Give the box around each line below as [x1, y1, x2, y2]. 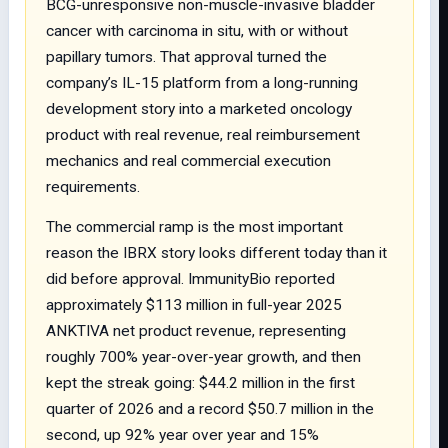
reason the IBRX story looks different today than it [46, 244, 387, 262]
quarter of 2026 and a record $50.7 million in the [46, 400, 374, 418]
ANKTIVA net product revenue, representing [46, 322, 346, 340]
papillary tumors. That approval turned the [46, 48, 327, 66]
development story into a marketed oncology [46, 100, 352, 118]
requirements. [46, 178, 140, 196]
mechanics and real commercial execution [46, 152, 331, 170]
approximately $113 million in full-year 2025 [46, 296, 342, 314]
